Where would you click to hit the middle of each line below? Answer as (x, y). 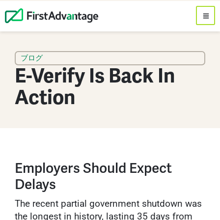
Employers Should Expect (93, 168)
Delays (35, 184)
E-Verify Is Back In (95, 76)
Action (45, 98)
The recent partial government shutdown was (108, 204)
